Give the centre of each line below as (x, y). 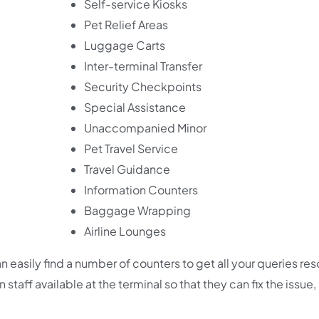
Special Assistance (135, 107)
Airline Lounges (125, 231)
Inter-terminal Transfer (143, 66)
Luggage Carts (124, 45)
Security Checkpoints (142, 87)
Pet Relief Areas (126, 25)
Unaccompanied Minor (145, 128)
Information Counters (141, 190)
